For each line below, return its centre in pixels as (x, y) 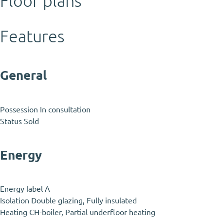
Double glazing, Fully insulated (84, 201)
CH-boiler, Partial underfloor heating (92, 212)
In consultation (65, 109)
